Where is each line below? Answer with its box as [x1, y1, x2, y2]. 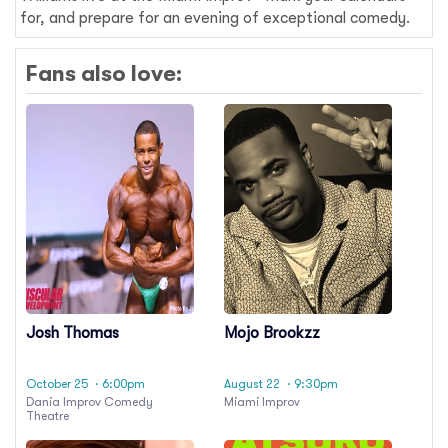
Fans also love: [26, 61, 182, 87]
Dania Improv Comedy [26, 395, 153, 410]
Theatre [26, 409, 69, 424]
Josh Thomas [26, 324, 119, 343]
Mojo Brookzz [224, 324, 320, 343]
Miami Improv [224, 395, 300, 410]
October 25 [26, 377, 88, 392]
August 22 [224, 377, 280, 392]
